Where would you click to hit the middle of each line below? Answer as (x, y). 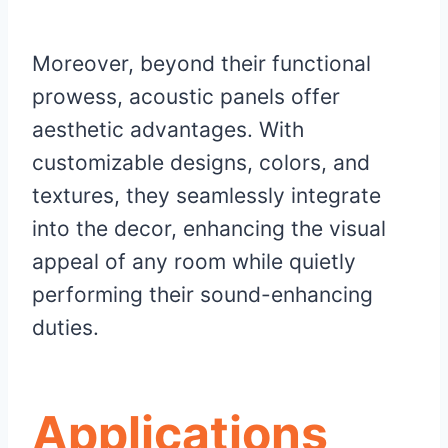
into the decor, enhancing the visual (209, 229)
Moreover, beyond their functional (201, 64)
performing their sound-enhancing (202, 295)
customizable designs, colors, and (201, 163)
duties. (65, 328)
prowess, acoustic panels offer (186, 97)
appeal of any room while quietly (194, 262)
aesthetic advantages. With (168, 130)
